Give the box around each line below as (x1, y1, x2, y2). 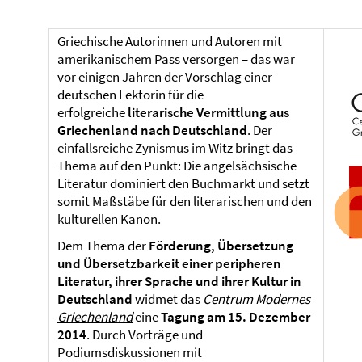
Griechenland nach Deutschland (57, 121, 247, 139)
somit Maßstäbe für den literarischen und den (57, 192, 312, 210)
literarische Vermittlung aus (128, 103, 289, 121)
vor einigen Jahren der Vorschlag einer (57, 68, 272, 86)
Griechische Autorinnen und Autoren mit (57, 32, 282, 50)
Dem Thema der (57, 237, 149, 255)
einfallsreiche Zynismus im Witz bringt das (57, 139, 293, 157)
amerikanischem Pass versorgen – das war (57, 50, 295, 68)
